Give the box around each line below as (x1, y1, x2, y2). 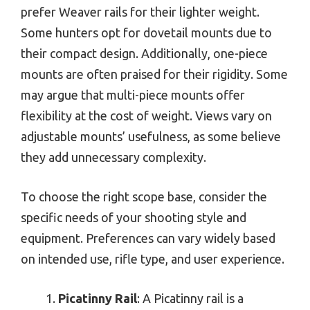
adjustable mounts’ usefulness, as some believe (21, 129, 281, 144)
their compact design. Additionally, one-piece (21, 46, 268, 61)
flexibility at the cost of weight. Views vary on (21, 109, 272, 123)
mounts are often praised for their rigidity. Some (21, 67, 288, 82)
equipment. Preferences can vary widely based (21, 231, 275, 246)
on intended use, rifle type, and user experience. (21, 252, 284, 266)
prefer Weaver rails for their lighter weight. (21, 5, 259, 19)
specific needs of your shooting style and (21, 210, 246, 225)
